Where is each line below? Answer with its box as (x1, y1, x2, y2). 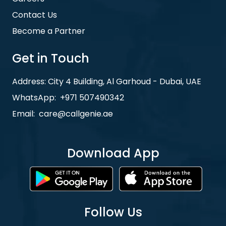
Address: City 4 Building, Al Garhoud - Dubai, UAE (12, 76, 201, 88)
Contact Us (12, 9, 57, 21)
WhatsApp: (12, 92, 56, 104)
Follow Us (84, 203, 142, 220)
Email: (12, 108, 35, 120)
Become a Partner (12, 25, 85, 37)
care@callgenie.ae (39, 108, 113, 120)
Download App (67, 145, 159, 162)
